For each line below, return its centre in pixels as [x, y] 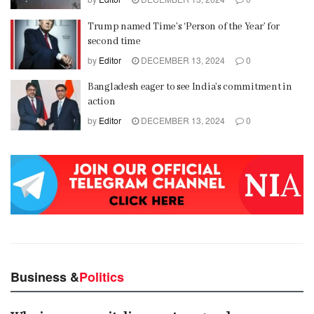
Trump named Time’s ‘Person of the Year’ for [184, 26]
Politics [102, 277]
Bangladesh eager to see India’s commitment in [190, 87]
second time [114, 41]
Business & [45, 277]
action [102, 102]
